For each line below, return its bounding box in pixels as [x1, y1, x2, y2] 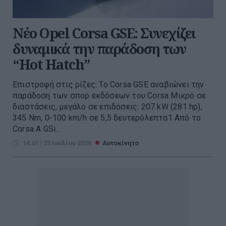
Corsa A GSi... [13, 124, 61, 134]
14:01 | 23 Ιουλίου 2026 [23, 139, 91, 147]
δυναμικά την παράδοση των [13, 39, 186, 59]
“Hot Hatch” [13, 55, 90, 74]
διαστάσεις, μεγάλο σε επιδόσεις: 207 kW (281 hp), [13, 102, 202, 112]
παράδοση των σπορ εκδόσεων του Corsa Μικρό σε [13, 91, 206, 101]
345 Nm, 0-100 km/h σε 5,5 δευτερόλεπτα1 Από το [13, 113, 201, 123]
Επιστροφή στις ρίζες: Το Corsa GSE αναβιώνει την [13, 80, 204, 90]
